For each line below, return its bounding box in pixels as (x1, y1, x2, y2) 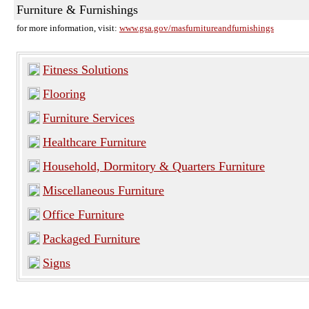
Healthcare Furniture (43, 135, 146, 149)
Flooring (43, 87, 86, 101)
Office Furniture (43, 208, 124, 221)
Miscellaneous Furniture (43, 183, 164, 197)
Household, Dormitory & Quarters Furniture (43, 159, 265, 173)
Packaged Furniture (43, 232, 140, 246)
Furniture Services (43, 111, 134, 125)
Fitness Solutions (43, 63, 128, 77)
